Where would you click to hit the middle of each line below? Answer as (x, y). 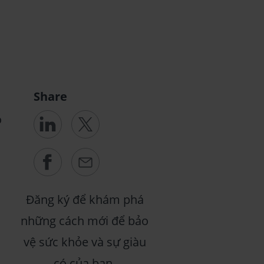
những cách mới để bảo (85, 221)
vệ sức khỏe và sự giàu (85, 242)
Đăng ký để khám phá (85, 199)
